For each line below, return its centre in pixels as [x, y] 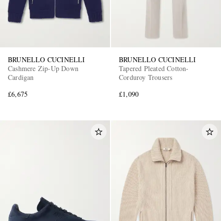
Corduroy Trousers [146, 77]
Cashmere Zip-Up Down [43, 69]
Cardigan [21, 77]
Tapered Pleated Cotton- [154, 69]
